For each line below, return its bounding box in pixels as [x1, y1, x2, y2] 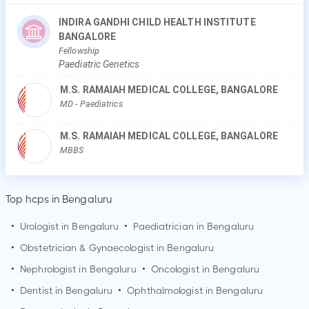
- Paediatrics [75, 99, 123, 109]
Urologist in [20, 221, 72, 232]
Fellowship [59, 46, 99, 56]
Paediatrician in [133, 221, 208, 232]
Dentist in [20, 285, 66, 296]
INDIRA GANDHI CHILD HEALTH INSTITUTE [59, 17, 256, 28]
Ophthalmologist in [127, 285, 217, 296]
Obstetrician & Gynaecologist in [20, 242, 168, 253]
